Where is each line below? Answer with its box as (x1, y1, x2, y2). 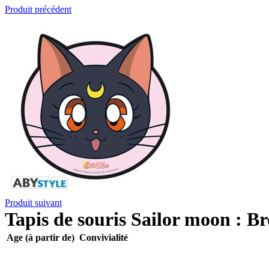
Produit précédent (5, 4, 71, 14)
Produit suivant (5, 198, 62, 208)
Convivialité (79, 232, 128, 243)
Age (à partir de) (7, 232, 74, 243)
